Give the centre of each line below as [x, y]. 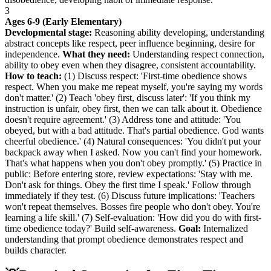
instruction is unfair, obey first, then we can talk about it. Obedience [133, 108]
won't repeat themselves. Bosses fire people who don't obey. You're [132, 206]
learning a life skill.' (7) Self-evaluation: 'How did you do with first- [133, 217]
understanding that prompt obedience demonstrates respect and [124, 239]
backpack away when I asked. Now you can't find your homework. [133, 152]
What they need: [96, 54]
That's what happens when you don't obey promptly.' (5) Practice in [133, 163]
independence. [34, 54]
